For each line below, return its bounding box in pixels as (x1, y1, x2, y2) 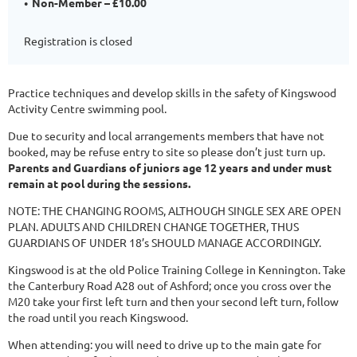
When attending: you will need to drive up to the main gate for (8, 336, 321, 351)
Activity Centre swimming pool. (8, 100, 167, 116)
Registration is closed (24, 33, 132, 48)
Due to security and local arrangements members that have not (8, 127, 324, 143)
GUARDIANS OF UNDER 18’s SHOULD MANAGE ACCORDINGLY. (8, 234, 321, 249)
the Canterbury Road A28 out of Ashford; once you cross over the (8, 277, 331, 292)
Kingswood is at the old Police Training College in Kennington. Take (8, 261, 346, 277)
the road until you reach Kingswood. (8, 309, 188, 324)
